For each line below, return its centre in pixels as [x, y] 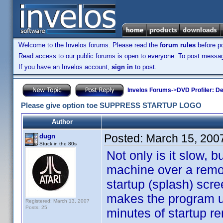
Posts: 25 [36, 207]
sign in [122, 67]
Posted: [125, 138]
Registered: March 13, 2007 [57, 201]
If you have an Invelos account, [65, 67]
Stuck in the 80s [58, 144]
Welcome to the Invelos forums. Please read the [89, 45]
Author [62, 122]
